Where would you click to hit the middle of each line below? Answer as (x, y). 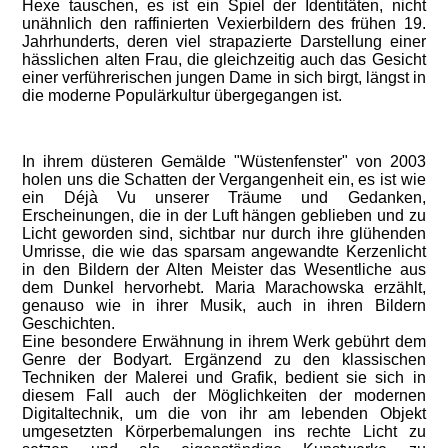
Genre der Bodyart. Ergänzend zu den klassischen (224, 359)
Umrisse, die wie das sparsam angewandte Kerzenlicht (224, 251)
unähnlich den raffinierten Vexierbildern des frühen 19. (224, 23)
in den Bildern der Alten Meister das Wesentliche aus (224, 269)
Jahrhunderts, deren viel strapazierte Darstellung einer (224, 41)
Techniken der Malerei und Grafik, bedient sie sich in (224, 377)
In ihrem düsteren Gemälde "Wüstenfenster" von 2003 (224, 161)
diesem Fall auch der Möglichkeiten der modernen (224, 395)
